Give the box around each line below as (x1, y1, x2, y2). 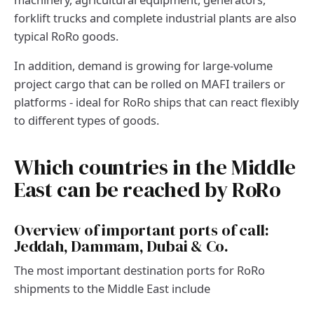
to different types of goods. (14, 112, 159, 129)
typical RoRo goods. (14, 28, 118, 45)
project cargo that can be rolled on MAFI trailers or (14, 76, 285, 93)
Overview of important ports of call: (14, 219, 269, 242)
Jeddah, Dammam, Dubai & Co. (14, 235, 228, 258)
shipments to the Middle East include (14, 280, 210, 297)
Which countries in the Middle (14, 153, 296, 182)
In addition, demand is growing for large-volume (14, 57, 273, 74)
